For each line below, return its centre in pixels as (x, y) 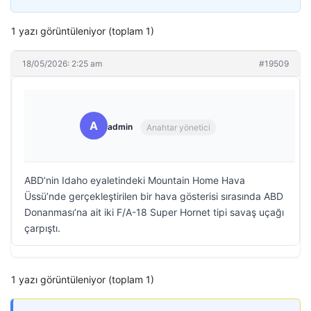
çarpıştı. (42, 228)
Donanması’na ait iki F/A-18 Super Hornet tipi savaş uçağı (154, 212)
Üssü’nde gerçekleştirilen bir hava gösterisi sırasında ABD (154, 196)
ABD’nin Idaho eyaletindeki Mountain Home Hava (135, 180)
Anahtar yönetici (178, 127)
